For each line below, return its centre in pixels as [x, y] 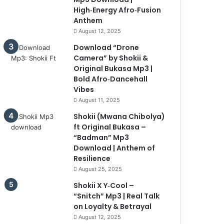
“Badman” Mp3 [101, 137]
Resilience [92, 158]
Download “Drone [106, 47]
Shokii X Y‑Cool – [104, 185]
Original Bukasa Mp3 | [113, 68]
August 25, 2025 [100, 169]
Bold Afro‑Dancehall [111, 79]
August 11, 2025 [99, 100]
